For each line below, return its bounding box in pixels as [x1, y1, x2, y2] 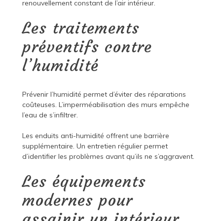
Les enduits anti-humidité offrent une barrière [22, 131, 169, 141]
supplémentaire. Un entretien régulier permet [22, 142, 168, 151]
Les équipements [22, 172, 146, 192]
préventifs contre [22, 37, 152, 57]
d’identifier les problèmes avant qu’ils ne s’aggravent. [22, 152, 194, 161]
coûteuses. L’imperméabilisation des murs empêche [22, 100, 189, 110]
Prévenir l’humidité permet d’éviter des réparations [22, 90, 186, 99]
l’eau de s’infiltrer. [22, 110, 78, 120]
